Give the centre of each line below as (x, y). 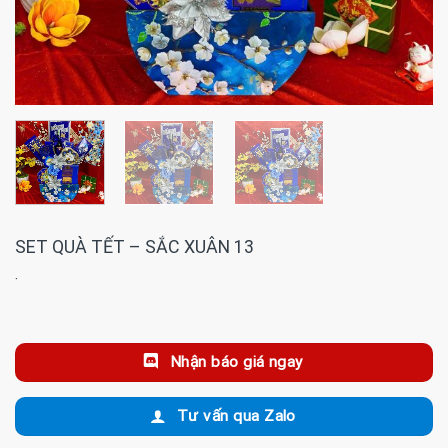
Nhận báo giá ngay (236, 361)
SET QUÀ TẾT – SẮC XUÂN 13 (134, 246)
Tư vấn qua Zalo (236, 416)
